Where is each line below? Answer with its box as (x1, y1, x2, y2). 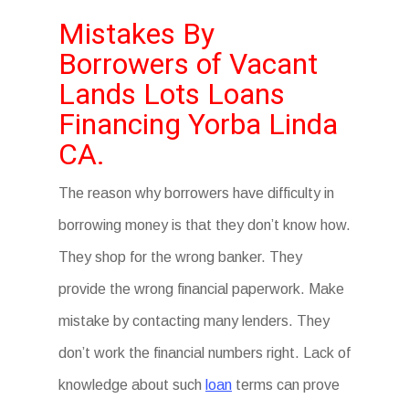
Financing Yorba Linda (58, 107, 338, 142)
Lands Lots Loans (58, 77, 285, 111)
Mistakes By (58, 16, 215, 51)
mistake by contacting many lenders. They (58, 313, 330, 329)
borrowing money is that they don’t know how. (58, 217, 351, 233)
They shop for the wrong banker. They (58, 249, 302, 265)
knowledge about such (58, 377, 205, 393)
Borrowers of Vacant (58, 47, 318, 81)
